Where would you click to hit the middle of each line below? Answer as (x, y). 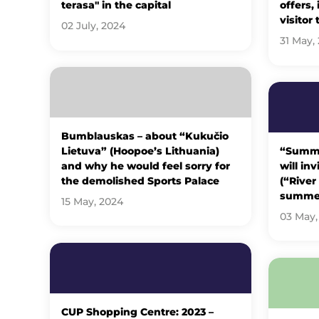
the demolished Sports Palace (140, 181)
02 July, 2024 (93, 26)
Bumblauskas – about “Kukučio (145, 136)
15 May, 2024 (92, 201)
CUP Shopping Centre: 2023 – (137, 312)
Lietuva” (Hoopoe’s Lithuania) (140, 151)
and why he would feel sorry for (145, 166)
